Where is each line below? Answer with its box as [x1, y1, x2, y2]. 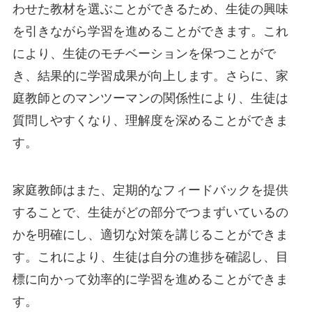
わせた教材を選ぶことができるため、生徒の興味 [12, 2, 288, 17]
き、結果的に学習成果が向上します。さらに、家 [12, 69, 288, 84]
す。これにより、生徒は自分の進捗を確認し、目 [12, 249, 288, 264]
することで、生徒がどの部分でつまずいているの [12, 205, 288, 219]
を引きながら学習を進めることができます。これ [12, 24, 288, 39]
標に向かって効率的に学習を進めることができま [12, 272, 288, 286]
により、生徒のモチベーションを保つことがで [12, 47, 276, 61]
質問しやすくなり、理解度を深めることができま [12, 114, 288, 128]
